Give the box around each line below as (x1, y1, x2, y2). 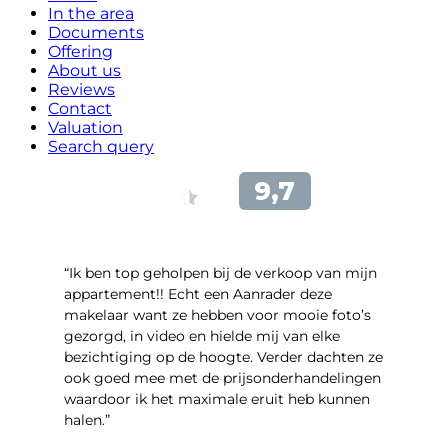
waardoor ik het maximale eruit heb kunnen (64, 389, 370, 408)
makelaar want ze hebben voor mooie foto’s (64, 305, 371, 324)
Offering (48, 41, 113, 61)
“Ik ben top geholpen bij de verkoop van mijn (64, 263, 377, 282)
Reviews (48, 79, 115, 99)
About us (48, 60, 121, 80)
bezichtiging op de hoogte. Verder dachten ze (64, 347, 383, 366)
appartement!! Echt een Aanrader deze (64, 284, 332, 303)
